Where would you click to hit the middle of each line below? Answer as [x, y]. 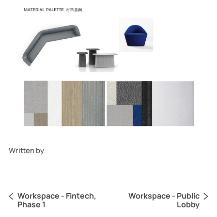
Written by [27, 151]
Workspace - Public [164, 195]
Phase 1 [31, 204]
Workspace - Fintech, [57, 195]
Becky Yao [62, 151]
